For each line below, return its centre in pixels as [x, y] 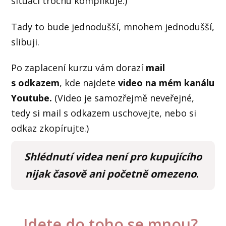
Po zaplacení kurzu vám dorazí [79, 68]
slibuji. [27, 42]
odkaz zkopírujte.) [50, 128]
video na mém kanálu [166, 83]
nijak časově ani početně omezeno [110, 174]
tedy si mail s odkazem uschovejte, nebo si [104, 113]
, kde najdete [89, 83]
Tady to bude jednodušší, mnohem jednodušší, [113, 26]
